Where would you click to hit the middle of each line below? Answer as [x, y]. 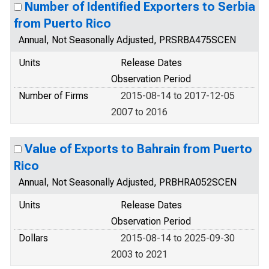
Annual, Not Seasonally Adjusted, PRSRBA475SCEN [127, 40]
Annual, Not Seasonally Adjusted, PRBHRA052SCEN [128, 182]
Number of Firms [53, 95]
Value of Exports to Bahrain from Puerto [138, 149]
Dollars [33, 238]
